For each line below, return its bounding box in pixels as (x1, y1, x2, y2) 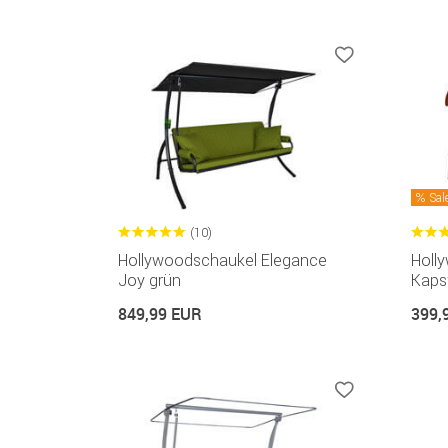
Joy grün (118, 269, 181, 290)
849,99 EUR (118, 302, 202, 325)
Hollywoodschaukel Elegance (118, 249, 327, 270)
